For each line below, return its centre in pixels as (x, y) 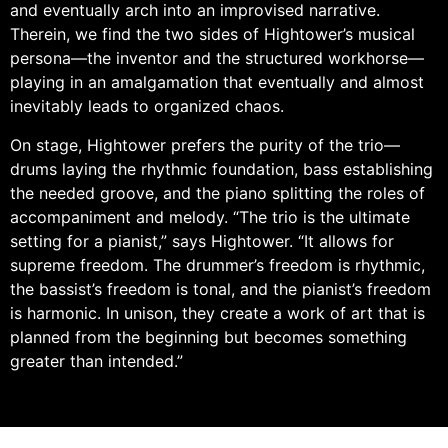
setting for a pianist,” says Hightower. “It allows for (202, 240)
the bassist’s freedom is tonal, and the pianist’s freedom (220, 288)
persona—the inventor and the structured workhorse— (217, 58)
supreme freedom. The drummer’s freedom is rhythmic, (217, 264)
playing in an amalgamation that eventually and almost (217, 82)
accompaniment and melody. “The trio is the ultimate (210, 216)
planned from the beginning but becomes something (208, 336)
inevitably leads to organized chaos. (147, 106)
